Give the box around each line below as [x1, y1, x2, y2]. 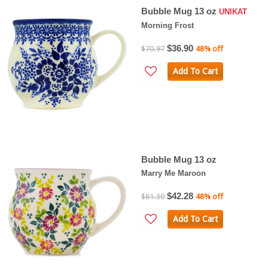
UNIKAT [219, 7, 247, 16]
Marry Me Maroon [141, 168, 206, 178]
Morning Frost [141, 20, 194, 30]
